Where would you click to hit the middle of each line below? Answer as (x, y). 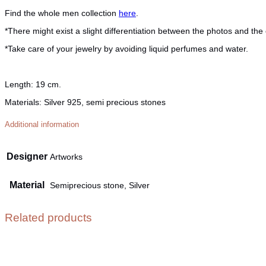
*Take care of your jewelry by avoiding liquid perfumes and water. (126, 48)
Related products (48, 217)
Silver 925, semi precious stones (104, 102)
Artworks (66, 157)
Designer (27, 157)
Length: (19, 84)
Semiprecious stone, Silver (100, 186)
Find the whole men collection (62, 13)
